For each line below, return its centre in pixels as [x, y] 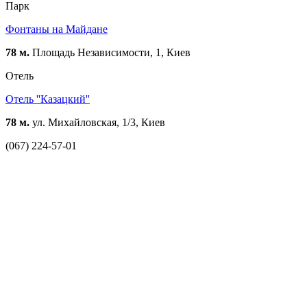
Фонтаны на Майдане [57, 29]
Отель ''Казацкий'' [48, 99]
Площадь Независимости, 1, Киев [110, 53]
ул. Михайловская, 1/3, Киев [97, 123]
